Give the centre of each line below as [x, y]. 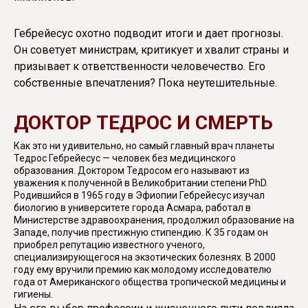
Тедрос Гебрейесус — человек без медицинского [125, 158]
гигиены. [33, 294]
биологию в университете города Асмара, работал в [132, 207]
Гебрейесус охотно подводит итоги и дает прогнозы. [148, 33]
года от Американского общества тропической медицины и [150, 282]
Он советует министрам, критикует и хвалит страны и [151, 49]
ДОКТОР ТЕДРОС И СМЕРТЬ [143, 122]
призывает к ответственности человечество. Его [140, 66]
